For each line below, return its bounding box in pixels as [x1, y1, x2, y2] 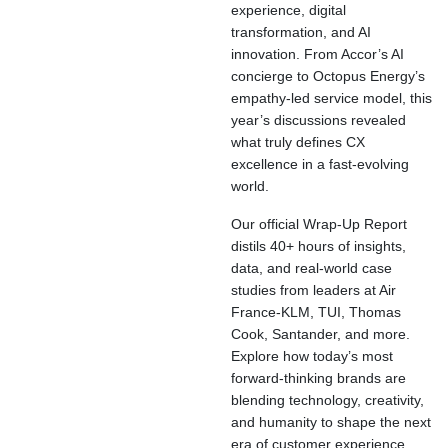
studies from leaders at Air [231, 282, 396, 299]
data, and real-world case [231, 260, 392, 277]
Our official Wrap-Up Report [231, 216, 407, 233]
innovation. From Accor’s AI [231, 46, 404, 63]
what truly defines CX [231, 134, 365, 151]
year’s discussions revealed [231, 112, 406, 129]
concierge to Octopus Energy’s [231, 68, 425, 85]
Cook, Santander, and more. [231, 326, 410, 343]
